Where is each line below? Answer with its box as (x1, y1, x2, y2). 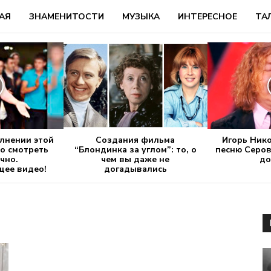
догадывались (103, 163, 167, 175)
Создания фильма (96, 134, 175, 146)
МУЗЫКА (122, 11, 160, 22)
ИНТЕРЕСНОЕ (178, 11, 238, 22)
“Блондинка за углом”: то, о (74, 144, 197, 156)
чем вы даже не (101, 154, 170, 166)
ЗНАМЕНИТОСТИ (29, 11, 105, 22)
